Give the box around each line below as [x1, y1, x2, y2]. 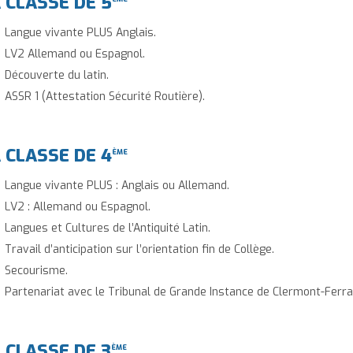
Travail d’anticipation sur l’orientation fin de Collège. [5, 241, 274, 257]
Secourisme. [5, 262, 68, 278]
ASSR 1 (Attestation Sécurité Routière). [5, 88, 205, 104]
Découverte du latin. [5, 67, 109, 83]
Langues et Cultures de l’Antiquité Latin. [5, 220, 210, 236]
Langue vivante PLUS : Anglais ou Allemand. [5, 177, 229, 193]
